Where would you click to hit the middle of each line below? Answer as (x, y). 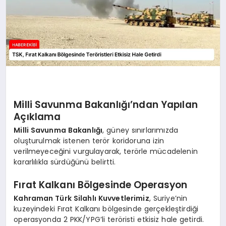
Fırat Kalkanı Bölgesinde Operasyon (101, 185)
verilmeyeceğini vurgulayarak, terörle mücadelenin (106, 152)
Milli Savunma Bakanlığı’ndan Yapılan (106, 104)
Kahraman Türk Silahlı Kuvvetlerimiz (81, 199)
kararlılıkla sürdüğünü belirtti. (65, 162)
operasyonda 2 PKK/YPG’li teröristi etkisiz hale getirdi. (109, 220)
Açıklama (37, 117)
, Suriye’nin (168, 199)
